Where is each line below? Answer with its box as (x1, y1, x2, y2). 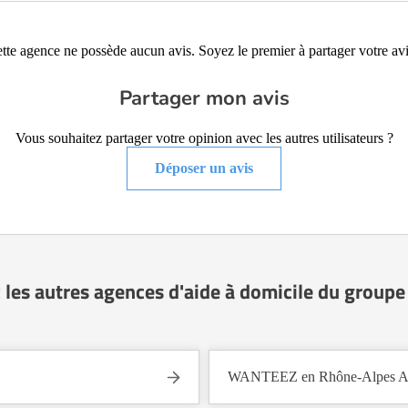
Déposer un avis (155, 160, 253, 176)
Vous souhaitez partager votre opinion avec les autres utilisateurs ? (15, 130, 393, 146)
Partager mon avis (118, 85, 290, 112)
